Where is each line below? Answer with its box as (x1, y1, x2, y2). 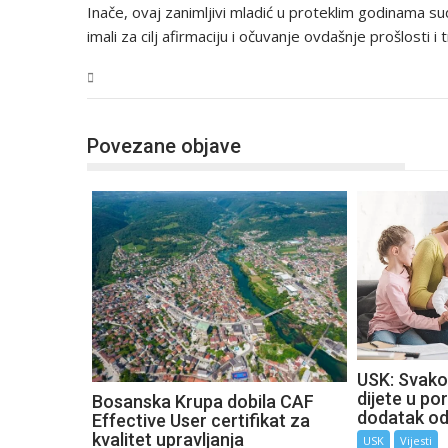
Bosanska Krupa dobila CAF (92, 390, 314, 412)
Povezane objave (87, 133, 241, 158)
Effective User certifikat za (92, 409, 310, 431)
